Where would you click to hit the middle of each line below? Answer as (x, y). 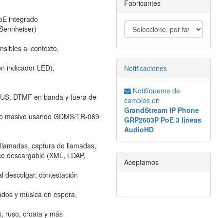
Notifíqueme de (155, 91)
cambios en (142, 100)
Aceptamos (141, 162)
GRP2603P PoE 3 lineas (163, 120)
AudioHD (139, 129)
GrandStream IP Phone (162, 110)
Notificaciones (145, 68)
